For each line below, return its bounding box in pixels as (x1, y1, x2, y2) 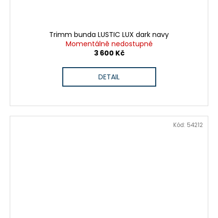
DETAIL (98, 72, 120, 82)
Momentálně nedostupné (65, 38, 153, 49)
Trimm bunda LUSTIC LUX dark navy (49, 29, 169, 39)
